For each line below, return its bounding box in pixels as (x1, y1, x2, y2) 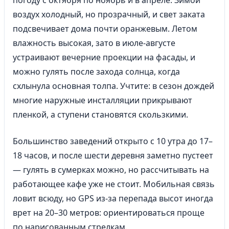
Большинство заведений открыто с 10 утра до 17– (13, 135, 213, 147)
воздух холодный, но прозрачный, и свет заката (13, 9, 205, 20)
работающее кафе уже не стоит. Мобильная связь (13, 178, 215, 190)
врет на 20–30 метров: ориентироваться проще (13, 207, 204, 218)
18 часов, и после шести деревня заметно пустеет (13, 150, 213, 161)
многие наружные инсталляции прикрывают (13, 95, 192, 106)
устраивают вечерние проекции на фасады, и (13, 52, 195, 63)
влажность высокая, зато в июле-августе (13, 37, 175, 49)
